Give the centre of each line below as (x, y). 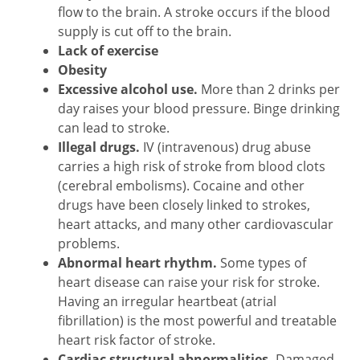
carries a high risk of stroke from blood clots (192, 166)
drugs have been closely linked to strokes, (184, 205)
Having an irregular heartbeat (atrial (167, 301)
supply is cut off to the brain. (145, 31)
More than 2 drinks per (270, 89)
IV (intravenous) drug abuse (227, 147)
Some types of (263, 262)
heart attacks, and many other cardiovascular (196, 224)
